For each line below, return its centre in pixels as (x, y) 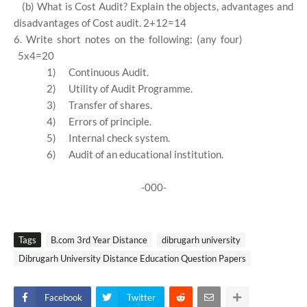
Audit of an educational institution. (146, 154)
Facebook (63, 297)
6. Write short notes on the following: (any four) (128, 39)
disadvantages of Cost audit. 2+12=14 (100, 23)
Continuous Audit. (109, 72)
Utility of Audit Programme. (131, 88)
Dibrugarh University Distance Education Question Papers (132, 258)
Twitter (141, 297)
